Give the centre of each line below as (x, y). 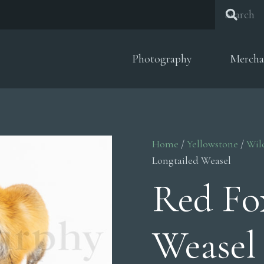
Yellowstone (213, 144)
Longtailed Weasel (192, 160)
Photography (162, 59)
